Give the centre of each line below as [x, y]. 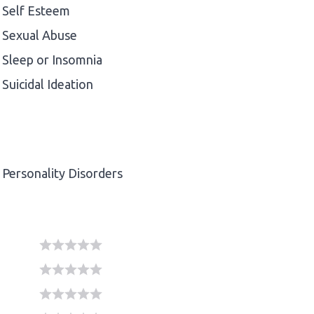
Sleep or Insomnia [52, 59]
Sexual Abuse [40, 35]
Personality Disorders [62, 173]
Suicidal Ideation [48, 84]
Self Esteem [36, 10]
